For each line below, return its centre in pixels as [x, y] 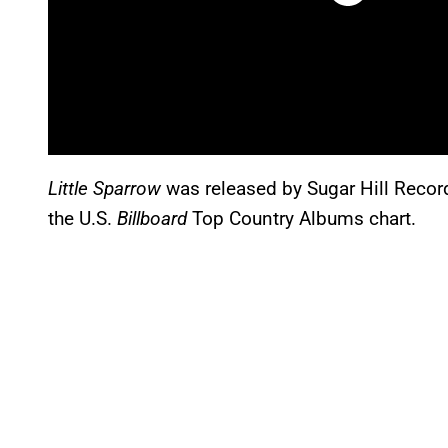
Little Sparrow [104, 188]
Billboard [152, 218]
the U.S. [82, 218]
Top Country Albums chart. [301, 218]
